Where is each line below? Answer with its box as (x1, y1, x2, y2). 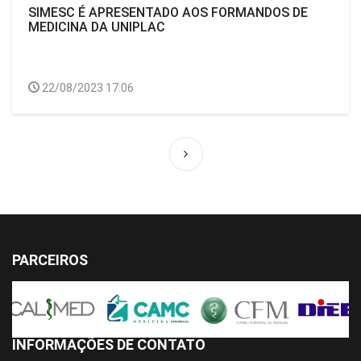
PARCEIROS (12, 251, 88, 268)
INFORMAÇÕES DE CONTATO (12, 335, 205, 353)
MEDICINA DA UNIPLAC (28, 19, 165, 35)
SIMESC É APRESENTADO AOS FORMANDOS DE (28, 5, 308, 20)
